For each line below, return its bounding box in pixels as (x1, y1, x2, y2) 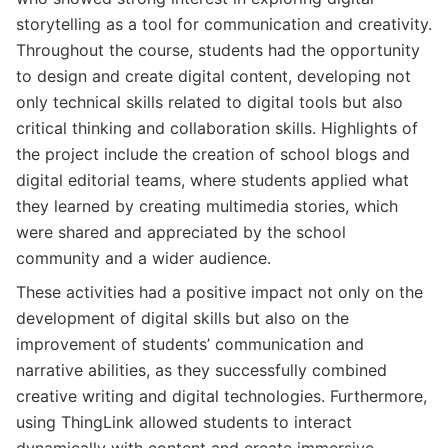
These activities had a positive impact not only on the (16, 281, 423, 302)
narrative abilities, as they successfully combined (16, 359, 387, 380)
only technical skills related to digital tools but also (16, 91, 403, 112)
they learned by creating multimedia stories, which (16, 195, 398, 216)
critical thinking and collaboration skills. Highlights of (16, 117, 418, 138)
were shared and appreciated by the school (16, 221, 346, 242)
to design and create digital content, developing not (16, 65, 411, 86)
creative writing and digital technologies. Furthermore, (16, 385, 427, 406)
